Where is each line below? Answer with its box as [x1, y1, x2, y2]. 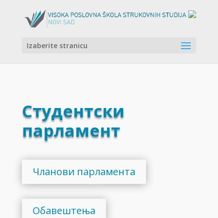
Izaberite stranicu [26, 41, 88, 51]
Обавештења [32, 204, 95, 217]
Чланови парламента [32, 165, 135, 178]
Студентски [21, 100, 125, 122]
